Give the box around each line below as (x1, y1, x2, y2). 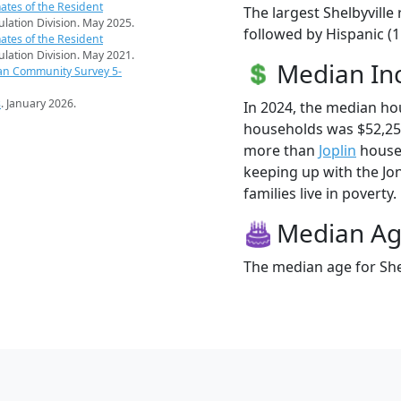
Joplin (319, 140, 356, 160)
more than (243, 140, 319, 160)
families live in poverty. (243, 183, 397, 203)
